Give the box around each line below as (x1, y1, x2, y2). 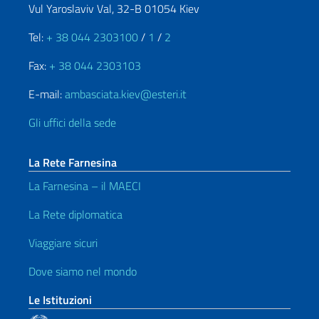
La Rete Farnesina (28, 154, 117, 171)
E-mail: (28, 85, 65, 103)
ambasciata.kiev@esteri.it (65, 85, 187, 103)
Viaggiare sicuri (28, 234, 98, 251)
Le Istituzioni (28, 291, 92, 308)
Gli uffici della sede (28, 114, 116, 131)
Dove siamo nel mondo (28, 263, 137, 280)
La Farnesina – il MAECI (28, 177, 141, 194)
